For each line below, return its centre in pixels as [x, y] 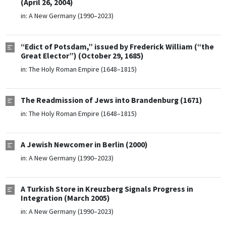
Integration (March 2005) [65, 198]
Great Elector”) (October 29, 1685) [82, 56]
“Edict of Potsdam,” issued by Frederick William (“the [117, 47]
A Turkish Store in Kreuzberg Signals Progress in [107, 189]
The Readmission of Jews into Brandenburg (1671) [111, 100]
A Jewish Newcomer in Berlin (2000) [84, 145]
